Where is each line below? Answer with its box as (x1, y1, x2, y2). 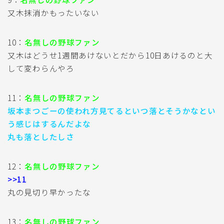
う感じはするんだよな (7, 117, 91, 129)
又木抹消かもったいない (7, 6, 99, 18)
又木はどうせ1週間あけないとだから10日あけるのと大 (7, 49, 213, 60)
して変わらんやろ (7, 62, 74, 73)
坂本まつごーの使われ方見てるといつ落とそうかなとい (7, 104, 216, 116)
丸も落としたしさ (7, 130, 74, 142)
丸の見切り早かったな (7, 186, 91, 197)
